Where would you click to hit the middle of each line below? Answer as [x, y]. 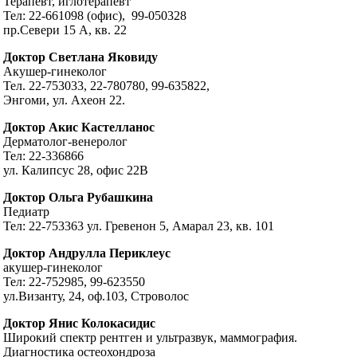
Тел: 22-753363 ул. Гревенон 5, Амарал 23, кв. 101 [139, 226]
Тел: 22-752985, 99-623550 [75, 282]
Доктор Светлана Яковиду [81, 57]
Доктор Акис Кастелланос [79, 127]
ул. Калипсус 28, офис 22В [76, 171]
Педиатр [27, 212]
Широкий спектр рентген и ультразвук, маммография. [151, 338]
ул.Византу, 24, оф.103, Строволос [96, 296]
